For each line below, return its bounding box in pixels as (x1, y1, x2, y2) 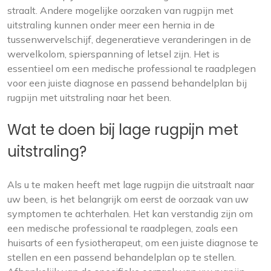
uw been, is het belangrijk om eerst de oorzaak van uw (7, 192, 249, 205)
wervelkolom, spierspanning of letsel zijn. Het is (7, 47, 220, 60)
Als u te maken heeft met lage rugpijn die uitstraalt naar (7, 178, 254, 191)
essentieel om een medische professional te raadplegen (7, 62, 256, 74)
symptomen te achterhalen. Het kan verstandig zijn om (7, 207, 253, 220)
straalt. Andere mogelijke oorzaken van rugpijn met (7, 4, 233, 16)
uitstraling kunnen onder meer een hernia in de (7, 18, 215, 31)
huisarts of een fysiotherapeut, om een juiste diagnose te (7, 236, 258, 249)
